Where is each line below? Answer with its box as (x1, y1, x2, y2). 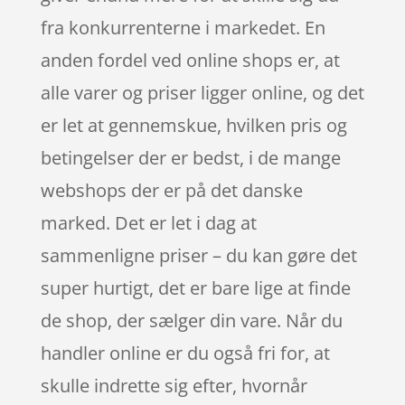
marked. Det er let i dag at (40, 210, 257, 235)
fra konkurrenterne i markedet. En (40, 14, 325, 40)
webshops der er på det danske (40, 177, 303, 202)
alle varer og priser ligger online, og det (40, 80, 364, 105)
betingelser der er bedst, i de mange (40, 145, 341, 170)
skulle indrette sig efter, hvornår (40, 372, 307, 398)
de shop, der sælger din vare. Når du (40, 307, 343, 333)
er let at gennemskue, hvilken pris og (40, 112, 347, 137)
